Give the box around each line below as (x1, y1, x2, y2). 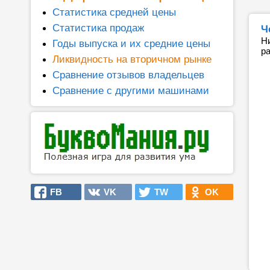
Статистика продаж (52, 22, 144, 34)
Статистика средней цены (52, 6, 176, 18)
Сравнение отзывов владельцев (52, 69, 204, 81)
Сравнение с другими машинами (52, 84, 209, 96)
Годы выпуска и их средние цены (52, 37, 210, 49)
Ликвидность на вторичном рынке (52, 53, 212, 65)
